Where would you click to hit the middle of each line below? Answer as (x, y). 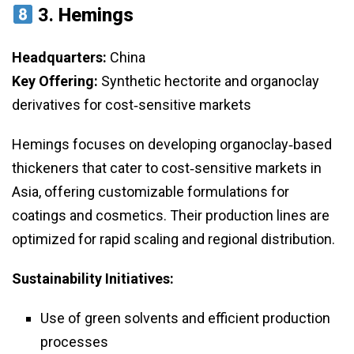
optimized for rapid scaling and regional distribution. (173, 239)
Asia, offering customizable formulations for (151, 192)
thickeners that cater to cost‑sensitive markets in (167, 168)
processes (74, 342)
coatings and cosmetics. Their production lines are (171, 216)
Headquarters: (59, 58)
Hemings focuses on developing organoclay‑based (172, 145)
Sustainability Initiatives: (93, 279)
